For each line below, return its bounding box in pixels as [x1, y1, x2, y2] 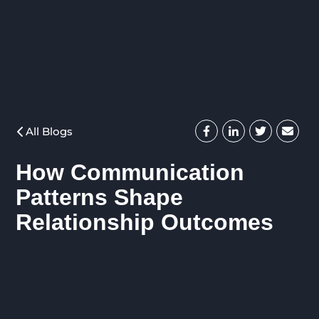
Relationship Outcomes [16, 209, 274, 235]
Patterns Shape [16, 184, 184, 210]
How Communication [16, 159, 245, 185]
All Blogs [26, 125, 73, 139]
